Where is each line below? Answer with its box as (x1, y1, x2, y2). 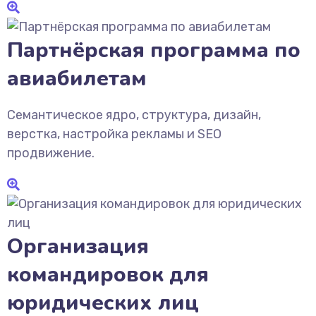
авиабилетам (7, 64, 147, 93)
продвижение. (7, 145, 95, 161)
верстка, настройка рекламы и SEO (7, 126, 221, 142)
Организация (7, 232, 149, 261)
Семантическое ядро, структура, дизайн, (7, 107, 261, 123)
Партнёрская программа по (7, 36, 300, 65)
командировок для (7, 260, 209, 289)
